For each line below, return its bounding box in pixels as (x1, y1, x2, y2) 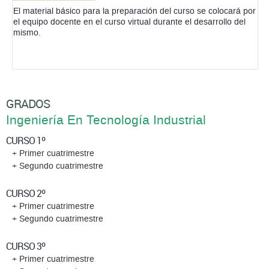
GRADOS (6, 95, 50, 112)
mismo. (13, 28, 41, 37)
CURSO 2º (6, 187, 45, 200)
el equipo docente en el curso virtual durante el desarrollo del (13, 17, 246, 26)
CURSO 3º (6, 240, 45, 253)
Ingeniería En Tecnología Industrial (6, 113, 206, 127)
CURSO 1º (6, 134, 45, 147)
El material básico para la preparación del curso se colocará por (13, 7, 256, 16)
